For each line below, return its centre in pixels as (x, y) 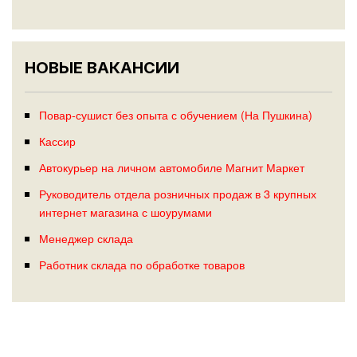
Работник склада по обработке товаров (141, 265)
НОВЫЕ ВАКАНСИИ (102, 68)
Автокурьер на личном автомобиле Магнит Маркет (171, 167)
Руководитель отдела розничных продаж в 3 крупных (177, 194)
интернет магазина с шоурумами (125, 212)
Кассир (57, 141)
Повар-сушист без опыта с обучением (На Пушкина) (175, 115)
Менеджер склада (86, 238)
